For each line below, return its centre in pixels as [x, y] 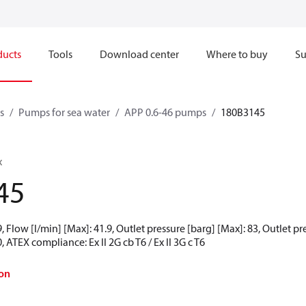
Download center [139, 54]
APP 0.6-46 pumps [165, 112]
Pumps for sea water [64, 112]
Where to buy [237, 54]
